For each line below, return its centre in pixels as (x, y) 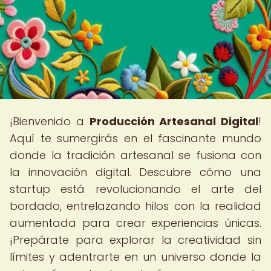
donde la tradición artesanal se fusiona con (135, 155)
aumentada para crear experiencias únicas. (135, 223)
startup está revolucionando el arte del (135, 189)
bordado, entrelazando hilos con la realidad (135, 206)
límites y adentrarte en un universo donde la (135, 257)
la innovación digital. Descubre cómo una (135, 172)
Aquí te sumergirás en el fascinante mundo (135, 138)
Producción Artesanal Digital (174, 121)
